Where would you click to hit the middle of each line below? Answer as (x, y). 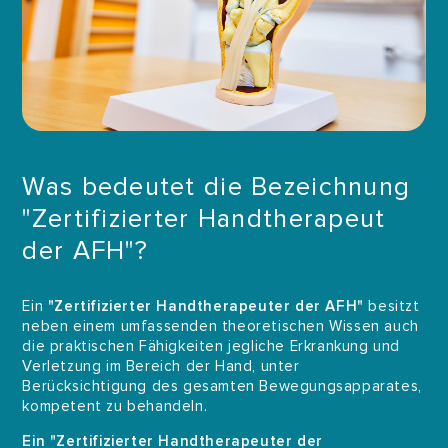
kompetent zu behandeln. (117, 406)
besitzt (391, 306)
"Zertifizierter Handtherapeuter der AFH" (205, 306)
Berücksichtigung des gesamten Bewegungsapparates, (222, 386)
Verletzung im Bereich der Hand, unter (161, 366)
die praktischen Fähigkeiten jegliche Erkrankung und (211, 346)
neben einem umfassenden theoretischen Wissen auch (220, 326)
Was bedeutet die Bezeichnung (216, 186)
